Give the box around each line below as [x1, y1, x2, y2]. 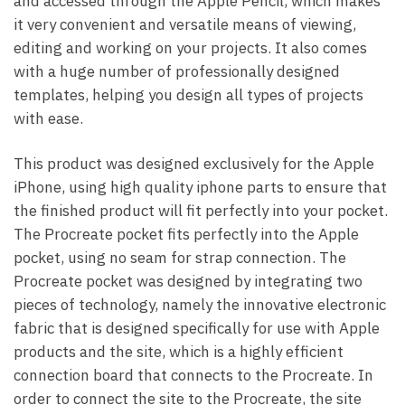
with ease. [14, 108, 83, 129]
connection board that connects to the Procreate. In [14, 365, 373, 386]
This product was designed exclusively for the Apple [14, 154, 374, 174]
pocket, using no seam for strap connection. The [14, 248, 346, 268]
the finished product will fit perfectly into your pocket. [14, 201, 388, 221]
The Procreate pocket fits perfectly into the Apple [14, 224, 359, 245]
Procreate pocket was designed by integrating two [14, 271, 363, 292]
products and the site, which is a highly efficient [14, 342, 344, 363]
